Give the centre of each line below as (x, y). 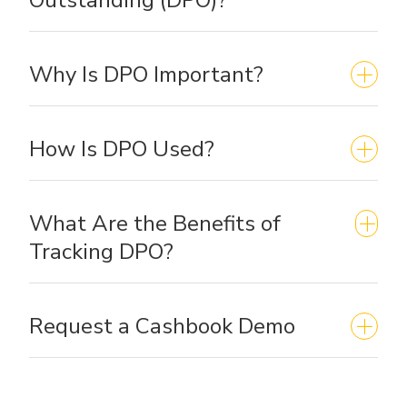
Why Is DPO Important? (146, 74)
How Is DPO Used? (122, 149)
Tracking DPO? (101, 251)
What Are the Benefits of (155, 223)
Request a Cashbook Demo (162, 326)
